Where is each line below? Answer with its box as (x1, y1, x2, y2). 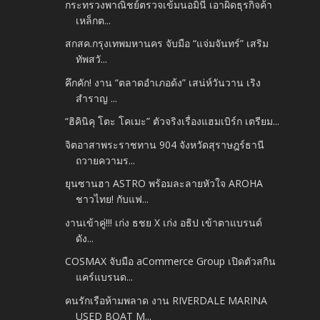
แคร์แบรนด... (76, 270, 134, 284)
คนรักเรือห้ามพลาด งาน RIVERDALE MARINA (65, 293, 268, 307)
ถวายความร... (76, 153, 136, 167)
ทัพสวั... (76, 52, 108, 66)
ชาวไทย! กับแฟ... (76, 192, 149, 206)
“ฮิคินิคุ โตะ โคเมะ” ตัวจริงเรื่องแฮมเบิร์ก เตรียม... (65, 114, 280, 129)
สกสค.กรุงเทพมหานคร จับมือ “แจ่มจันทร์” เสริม (65, 36, 269, 51)
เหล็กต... (76, 13, 111, 27)
